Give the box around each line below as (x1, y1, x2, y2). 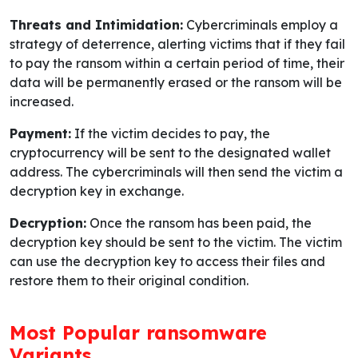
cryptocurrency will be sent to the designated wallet (10, 145, 331, 161)
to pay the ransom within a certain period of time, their (10, 55, 344, 72)
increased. (10, 93, 74, 110)
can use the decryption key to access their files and (10, 253, 325, 270)
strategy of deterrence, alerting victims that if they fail (10, 36, 345, 53)
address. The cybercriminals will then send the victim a (10, 164, 343, 181)
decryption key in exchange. (10, 183, 184, 200)
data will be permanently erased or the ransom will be (10, 74, 342, 91)
